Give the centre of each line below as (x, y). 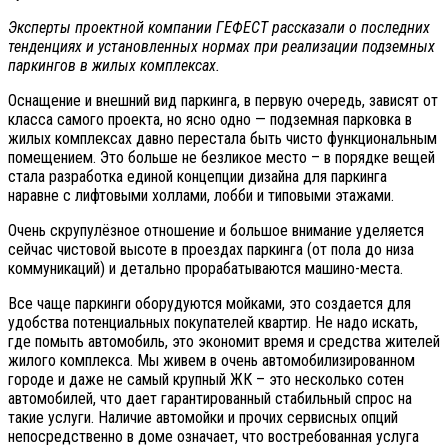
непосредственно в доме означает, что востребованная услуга (213, 436)
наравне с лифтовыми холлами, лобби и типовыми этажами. (201, 195)
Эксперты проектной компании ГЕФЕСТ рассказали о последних (219, 27)
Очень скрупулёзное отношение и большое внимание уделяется (216, 230)
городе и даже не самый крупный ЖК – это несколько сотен (206, 379)
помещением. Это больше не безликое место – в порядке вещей (221, 157)
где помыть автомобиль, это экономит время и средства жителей (224, 341)
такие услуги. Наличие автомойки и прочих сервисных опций (203, 417)
